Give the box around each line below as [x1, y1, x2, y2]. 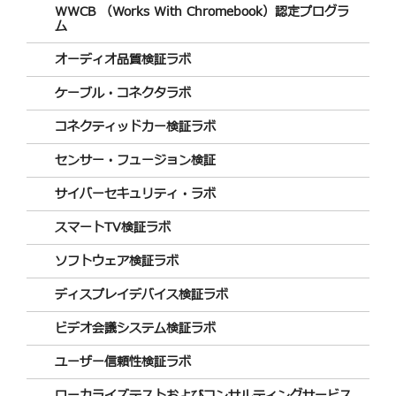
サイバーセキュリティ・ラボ [55, 184, 216, 203]
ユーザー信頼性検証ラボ [55, 352, 191, 371]
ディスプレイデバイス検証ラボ [55, 285, 228, 304]
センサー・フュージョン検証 [55, 150, 216, 170]
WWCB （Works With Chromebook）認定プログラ [55, 2, 349, 21]
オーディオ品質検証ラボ [55, 49, 191, 69]
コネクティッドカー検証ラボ [55, 117, 216, 136]
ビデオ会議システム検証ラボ [55, 318, 216, 338]
